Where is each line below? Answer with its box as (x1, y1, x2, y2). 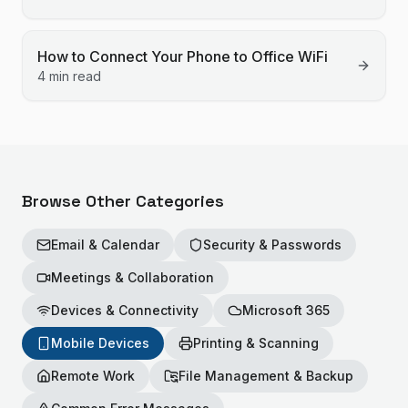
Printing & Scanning (193, 335, 319, 351)
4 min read (37, 68, 101, 84)
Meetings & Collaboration (51, 270, 214, 285)
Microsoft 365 (242, 302, 330, 318)
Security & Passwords (203, 237, 342, 252)
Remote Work (51, 368, 135, 383)
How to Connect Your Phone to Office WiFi (37, 47, 328, 66)
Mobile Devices (51, 335, 149, 351)
